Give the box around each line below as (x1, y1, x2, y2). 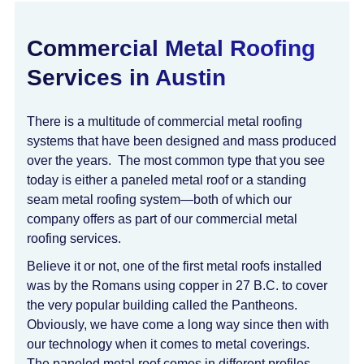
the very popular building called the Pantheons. (27, 298, 301, 312)
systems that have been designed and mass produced (27, 134, 336, 148)
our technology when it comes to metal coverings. (27, 337, 313, 351)
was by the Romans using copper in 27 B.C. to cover (27, 279, 327, 292)
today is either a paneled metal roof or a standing (27, 173, 306, 187)
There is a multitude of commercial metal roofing (27, 115, 302, 128)
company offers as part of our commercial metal (27, 212, 297, 226)
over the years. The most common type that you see (27, 154, 325, 167)
